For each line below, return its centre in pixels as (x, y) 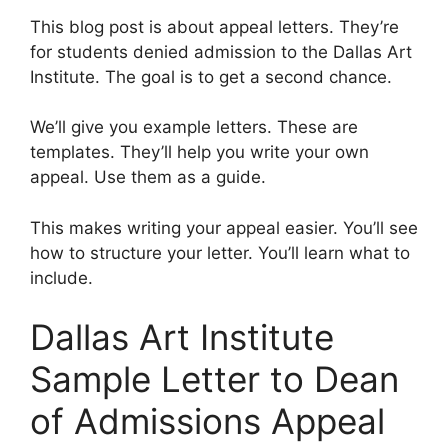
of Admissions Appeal (207, 421)
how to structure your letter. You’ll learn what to (220, 252)
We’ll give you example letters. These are (194, 127)
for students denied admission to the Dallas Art (221, 51)
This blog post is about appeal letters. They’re (214, 26)
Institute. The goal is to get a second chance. (211, 76)
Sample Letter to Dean (214, 379)
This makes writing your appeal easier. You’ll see (224, 227)
